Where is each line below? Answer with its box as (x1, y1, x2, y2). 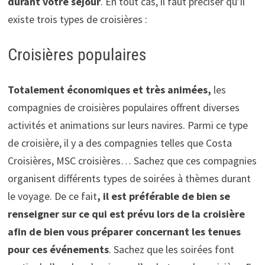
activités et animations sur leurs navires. (7, 118, 188, 132)
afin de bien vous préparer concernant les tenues (7, 224, 241, 238)
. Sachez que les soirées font (108, 242, 234, 256)
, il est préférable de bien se (96, 189, 230, 203)
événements (49, 242, 109, 256)
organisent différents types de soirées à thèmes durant (7, 171, 251, 185)
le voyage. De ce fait (7, 189, 97, 203)
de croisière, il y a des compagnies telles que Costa (7, 135, 232, 150)
